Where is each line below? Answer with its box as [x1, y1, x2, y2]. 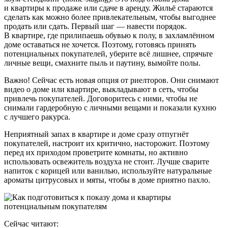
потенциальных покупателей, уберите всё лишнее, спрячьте [4, 49, 213, 58]
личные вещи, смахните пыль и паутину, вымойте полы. [4, 58, 201, 67]
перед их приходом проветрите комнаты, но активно [4, 148, 188, 157]
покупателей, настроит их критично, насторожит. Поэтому [4, 138, 210, 148]
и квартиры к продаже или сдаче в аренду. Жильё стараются [4, 3, 213, 12]
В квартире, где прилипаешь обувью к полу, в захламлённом [4, 31, 214, 40]
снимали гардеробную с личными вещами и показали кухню [4, 103, 216, 112]
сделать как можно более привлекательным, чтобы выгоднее [4, 12, 216, 21]
